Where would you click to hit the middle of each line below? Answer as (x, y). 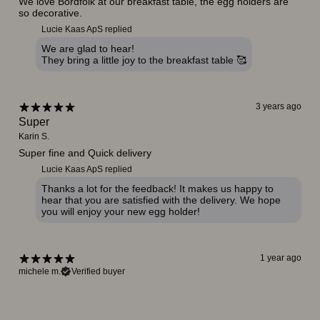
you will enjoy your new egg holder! (121, 211)
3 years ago (279, 106)
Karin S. (34, 136)
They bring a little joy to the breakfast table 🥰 (144, 60)
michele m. (40, 271)
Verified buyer (98, 271)
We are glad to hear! (88, 48)
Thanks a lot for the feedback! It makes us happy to (157, 188)
